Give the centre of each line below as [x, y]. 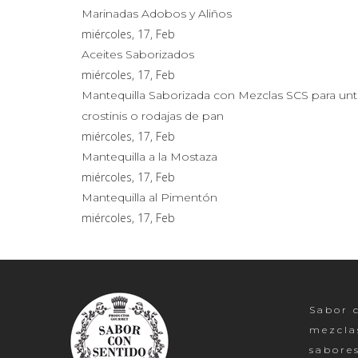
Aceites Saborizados [138, 55]
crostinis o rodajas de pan [153, 116]
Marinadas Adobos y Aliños [157, 14]
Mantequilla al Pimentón [149, 198]
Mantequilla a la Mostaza [149, 157]
